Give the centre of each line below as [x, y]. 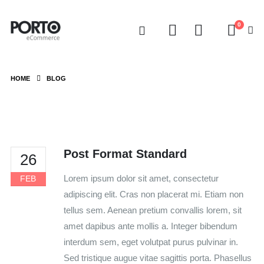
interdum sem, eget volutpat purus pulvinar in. [151, 242]
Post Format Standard [125, 154]
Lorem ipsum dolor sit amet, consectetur [141, 178]
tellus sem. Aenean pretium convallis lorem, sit [152, 210]
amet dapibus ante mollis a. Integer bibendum [150, 226]
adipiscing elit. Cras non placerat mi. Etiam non [153, 194]
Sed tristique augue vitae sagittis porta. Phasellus [157, 258]
